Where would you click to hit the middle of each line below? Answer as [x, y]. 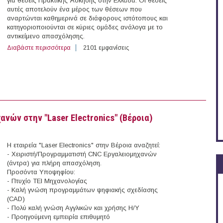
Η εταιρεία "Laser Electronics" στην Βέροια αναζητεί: [84, 145]
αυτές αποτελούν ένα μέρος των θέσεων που [74, 9]
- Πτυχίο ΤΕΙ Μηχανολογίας [47, 181]
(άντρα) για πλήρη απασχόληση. [54, 163]
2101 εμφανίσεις [106, 48]
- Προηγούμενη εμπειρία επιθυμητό [58, 217]
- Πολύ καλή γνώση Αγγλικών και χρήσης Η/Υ [73, 208]
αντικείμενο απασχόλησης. [46, 36]
